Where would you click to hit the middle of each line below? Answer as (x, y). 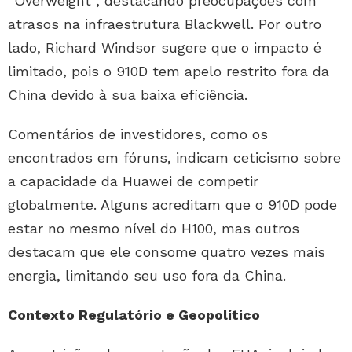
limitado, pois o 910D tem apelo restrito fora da (169, 71)
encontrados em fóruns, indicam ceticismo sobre (174, 158)
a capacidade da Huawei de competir (133, 181)
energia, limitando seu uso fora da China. (147, 276)
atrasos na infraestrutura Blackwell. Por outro (165, 24)
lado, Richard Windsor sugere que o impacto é (165, 48)
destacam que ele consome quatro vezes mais (167, 252)
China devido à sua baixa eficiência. (128, 95)
